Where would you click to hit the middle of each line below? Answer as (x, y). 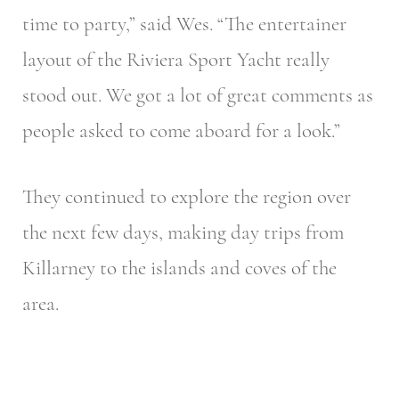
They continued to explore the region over (187, 197)
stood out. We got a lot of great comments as (198, 95)
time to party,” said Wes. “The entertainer (184, 24)
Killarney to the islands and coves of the (179, 269)
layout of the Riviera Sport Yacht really (176, 59)
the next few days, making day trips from (183, 233)
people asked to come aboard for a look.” (181, 130)
